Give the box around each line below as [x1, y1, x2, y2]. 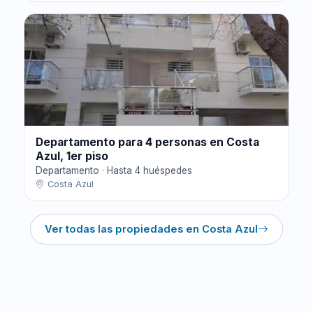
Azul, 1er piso [36, 150, 108, 163]
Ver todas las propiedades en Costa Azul [45, 223, 258, 236]
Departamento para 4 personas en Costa [36, 136, 259, 150]
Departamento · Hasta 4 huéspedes [36, 165, 192, 177]
